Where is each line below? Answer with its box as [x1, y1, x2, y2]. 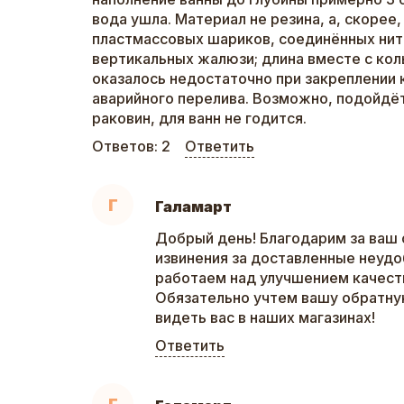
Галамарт [155, 197, 232, 216]
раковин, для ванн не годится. [92, 109, 307, 128]
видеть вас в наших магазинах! [155, 308, 375, 327]
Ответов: [92, 137, 161, 156]
